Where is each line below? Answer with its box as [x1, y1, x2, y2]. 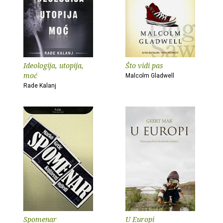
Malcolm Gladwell [125, 72, 174, 79]
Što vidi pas [125, 61, 163, 70]
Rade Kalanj [23, 82, 56, 89]
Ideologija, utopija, [23, 61, 84, 70]
